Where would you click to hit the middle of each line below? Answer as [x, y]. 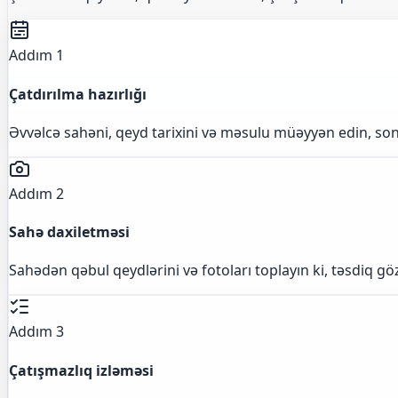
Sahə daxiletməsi [69, 232]
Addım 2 [36, 193]
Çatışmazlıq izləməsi [81, 370]
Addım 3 [36, 332]
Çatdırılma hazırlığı [78, 94]
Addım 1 [36, 56]
